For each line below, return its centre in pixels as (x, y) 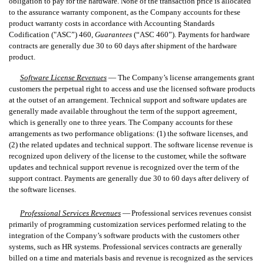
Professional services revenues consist (191, 213)
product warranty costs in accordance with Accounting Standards (112, 23)
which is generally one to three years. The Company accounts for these (121, 122)
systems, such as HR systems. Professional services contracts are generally (126, 247)
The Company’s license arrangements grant (186, 77)
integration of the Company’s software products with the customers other (124, 236)
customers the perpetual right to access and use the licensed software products (132, 88)
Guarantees (114, 34)
